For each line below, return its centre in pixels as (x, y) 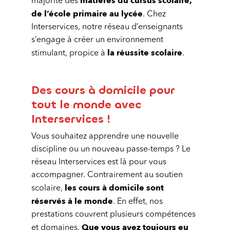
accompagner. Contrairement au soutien (107, 175)
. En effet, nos (138, 202)
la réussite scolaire (145, 53)
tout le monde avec (86, 104)
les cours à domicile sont (114, 188)
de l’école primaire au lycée (87, 14)
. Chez (154, 14)
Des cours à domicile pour (103, 90)
